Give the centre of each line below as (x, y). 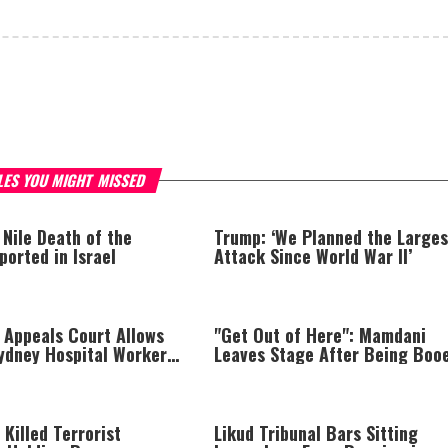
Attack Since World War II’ (312, 256)
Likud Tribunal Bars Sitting (315, 433)
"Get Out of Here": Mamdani (319, 335)
